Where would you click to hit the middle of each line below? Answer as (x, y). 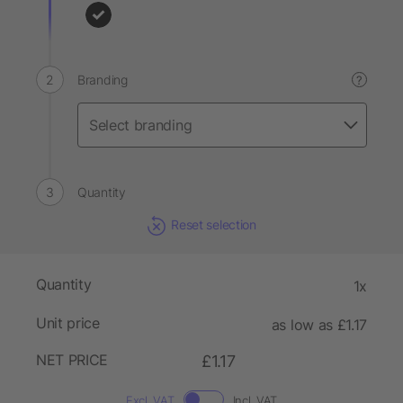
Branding (103, 80)
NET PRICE (72, 360)
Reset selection (214, 224)
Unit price (68, 323)
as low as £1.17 (319, 325)
